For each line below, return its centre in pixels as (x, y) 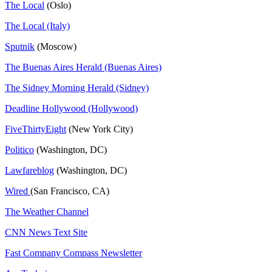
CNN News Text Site (46, 232)
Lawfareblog (29, 170)
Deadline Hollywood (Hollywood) (71, 108)
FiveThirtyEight (36, 129)
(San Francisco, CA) (70, 191)
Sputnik (20, 46)
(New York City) (100, 129)
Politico (19, 149)
